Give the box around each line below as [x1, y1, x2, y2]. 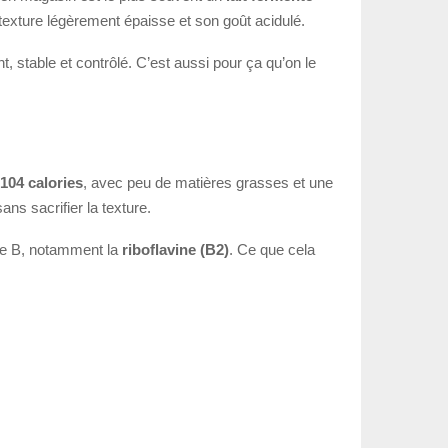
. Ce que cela [229, 240, 315, 258]
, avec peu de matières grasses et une [83, 173, 333, 191]
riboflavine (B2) [122, 240, 229, 258]
